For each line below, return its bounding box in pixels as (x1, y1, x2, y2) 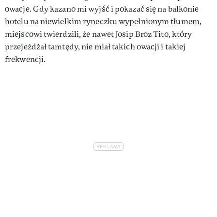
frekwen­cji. (5, 54, 46, 64)
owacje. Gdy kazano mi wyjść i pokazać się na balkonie (5, 3, 199, 14)
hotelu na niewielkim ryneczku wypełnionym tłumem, (5, 16, 201, 27)
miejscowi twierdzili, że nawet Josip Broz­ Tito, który (5, 29, 192, 39)
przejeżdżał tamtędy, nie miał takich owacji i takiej (5, 41, 186, 52)
